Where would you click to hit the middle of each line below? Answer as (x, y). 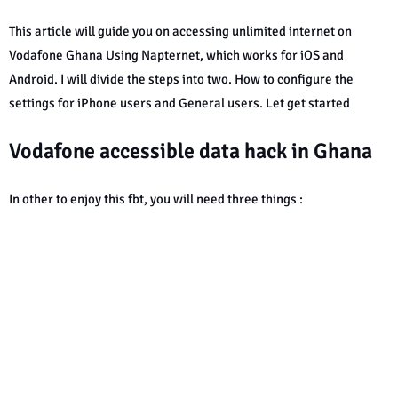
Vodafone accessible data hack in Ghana (191, 151)
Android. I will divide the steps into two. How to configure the (181, 79)
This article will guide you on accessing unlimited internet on (180, 31)
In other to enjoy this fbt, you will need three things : (156, 199)
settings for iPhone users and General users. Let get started (182, 103)
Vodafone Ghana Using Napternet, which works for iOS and (176, 55)
